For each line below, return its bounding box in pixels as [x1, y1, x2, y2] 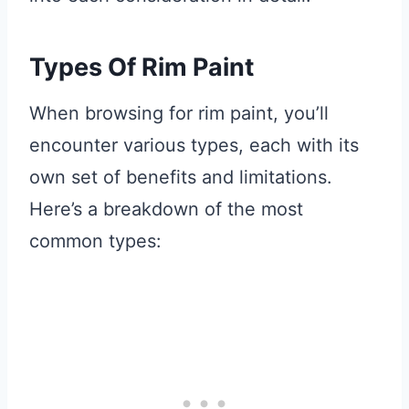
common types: [29, 230, 162, 253]
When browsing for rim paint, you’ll [29, 102, 329, 125]
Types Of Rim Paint [29, 51, 254, 82]
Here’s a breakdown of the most [29, 198, 303, 221]
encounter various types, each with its [29, 134, 359, 157]
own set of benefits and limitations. [29, 166, 332, 189]
